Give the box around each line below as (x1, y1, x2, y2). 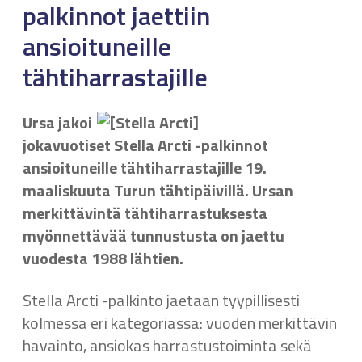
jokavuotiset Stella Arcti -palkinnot (23, 133, 268, 158)
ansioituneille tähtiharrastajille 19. (23, 155, 267, 180)
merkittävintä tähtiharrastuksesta (23, 200, 267, 225)
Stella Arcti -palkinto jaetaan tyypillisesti (23, 288, 300, 313)
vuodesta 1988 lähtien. (23, 246, 183, 271)
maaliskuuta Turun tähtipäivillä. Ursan (23, 178, 293, 203)
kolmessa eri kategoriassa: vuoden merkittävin (23, 310, 337, 335)
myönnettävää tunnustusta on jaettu (23, 223, 284, 248)
